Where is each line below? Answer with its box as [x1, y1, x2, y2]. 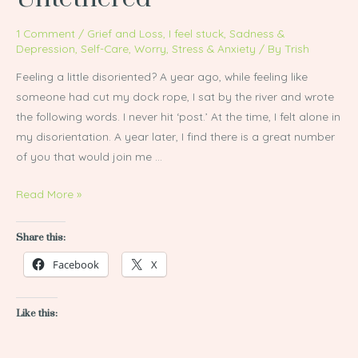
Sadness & [229, 26, 284, 40]
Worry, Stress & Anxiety [134, 41, 256, 55]
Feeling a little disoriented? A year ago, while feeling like [16, 70, 308, 84]
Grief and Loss [87, 26, 163, 40]
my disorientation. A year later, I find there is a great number [16, 129, 335, 144]
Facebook [53, 257, 99, 272]
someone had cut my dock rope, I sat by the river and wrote [16, 89, 334, 104]
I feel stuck [169, 26, 224, 40]
